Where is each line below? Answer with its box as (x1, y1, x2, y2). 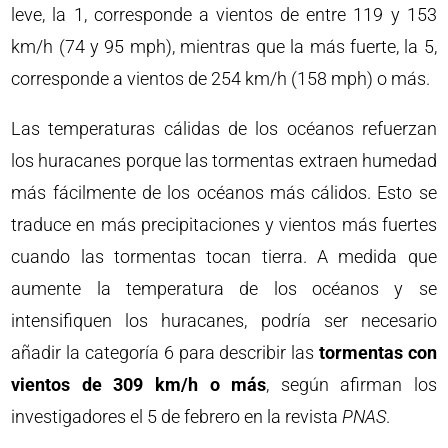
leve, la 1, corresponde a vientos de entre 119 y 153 (11, 4, 437, 25)
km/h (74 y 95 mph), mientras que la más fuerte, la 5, (11, 36, 437, 57)
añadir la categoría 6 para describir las (11, 342, 319, 363)
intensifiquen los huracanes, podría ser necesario (11, 310, 437, 331)
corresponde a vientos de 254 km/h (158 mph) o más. (11, 68, 431, 89)
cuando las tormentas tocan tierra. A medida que (11, 246, 437, 267)
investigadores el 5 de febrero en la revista (11, 406, 343, 427)
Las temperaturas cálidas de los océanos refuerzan (11, 118, 437, 139)
